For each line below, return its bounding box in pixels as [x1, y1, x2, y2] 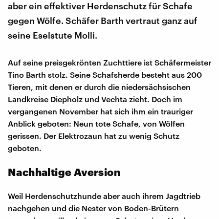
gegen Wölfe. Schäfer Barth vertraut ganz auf [8, 15, 197, 26]
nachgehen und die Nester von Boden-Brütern [8, 203, 179, 213]
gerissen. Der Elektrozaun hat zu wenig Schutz [8, 131, 179, 140]
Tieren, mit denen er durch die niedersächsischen [8, 82, 191, 91]
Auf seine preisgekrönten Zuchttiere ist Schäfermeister [8, 57, 211, 67]
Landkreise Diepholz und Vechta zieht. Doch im [8, 94, 182, 104]
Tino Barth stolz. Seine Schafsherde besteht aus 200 [8, 69, 202, 79]
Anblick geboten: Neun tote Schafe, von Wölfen [8, 118, 185, 128]
